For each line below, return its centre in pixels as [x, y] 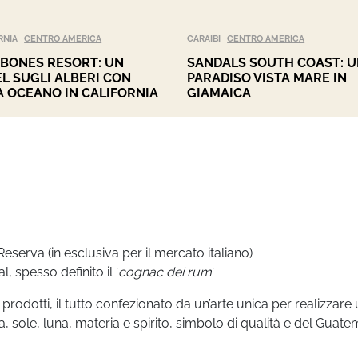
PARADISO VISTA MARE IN [267, 78]
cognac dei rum [165, 272]
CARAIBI [203, 38]
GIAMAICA [219, 93]
